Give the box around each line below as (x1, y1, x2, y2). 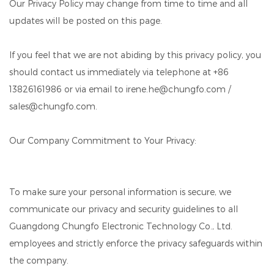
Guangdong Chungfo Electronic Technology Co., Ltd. (9, 221, 232, 232)
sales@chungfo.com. (9, 101, 97, 112)
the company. (9, 255, 68, 266)
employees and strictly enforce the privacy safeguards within (9, 238, 262, 249)
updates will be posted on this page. (9, 15, 162, 26)
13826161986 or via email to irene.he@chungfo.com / (9, 84, 231, 95)
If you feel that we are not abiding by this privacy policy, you (9, 50, 261, 61)
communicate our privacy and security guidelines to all (9, 204, 238, 215)
